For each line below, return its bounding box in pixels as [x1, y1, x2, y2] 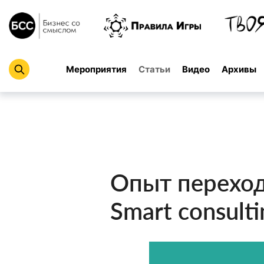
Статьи [138, 63, 170, 75]
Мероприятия [66, 63, 127, 75]
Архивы [222, 63, 256, 75]
